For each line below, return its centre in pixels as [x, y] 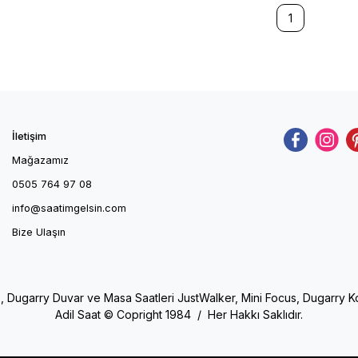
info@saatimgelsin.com [69, 208]
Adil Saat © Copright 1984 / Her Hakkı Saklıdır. [179, 314]
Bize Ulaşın [39, 232]
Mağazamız [40, 160]
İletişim [29, 136]
